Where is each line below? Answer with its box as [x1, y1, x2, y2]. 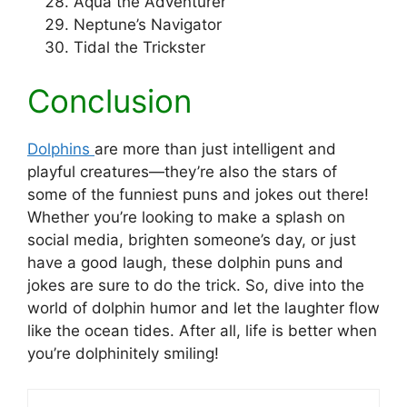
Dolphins [27, 140, 94, 159]
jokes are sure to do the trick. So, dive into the [27, 276, 364, 295]
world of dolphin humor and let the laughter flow [27, 299, 380, 318]
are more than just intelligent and [94, 140, 336, 159]
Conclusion [27, 82, 192, 121]
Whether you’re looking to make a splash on [27, 208, 345, 227]
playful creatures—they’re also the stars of [27, 163, 337, 182]
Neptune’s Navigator [74, 15, 222, 34]
